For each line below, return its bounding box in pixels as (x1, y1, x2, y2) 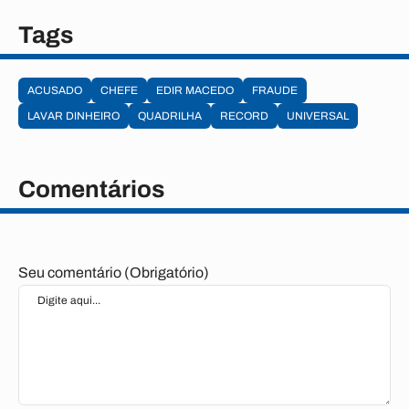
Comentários (18, 176, 164, 202)
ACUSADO (27, 84, 82, 97)
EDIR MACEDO (156, 84, 234, 97)
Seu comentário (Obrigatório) (18, 265, 209, 280)
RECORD (220, 110, 268, 122)
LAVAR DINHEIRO (27, 110, 120, 122)
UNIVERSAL (287, 110, 349, 122)
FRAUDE (252, 84, 298, 97)
